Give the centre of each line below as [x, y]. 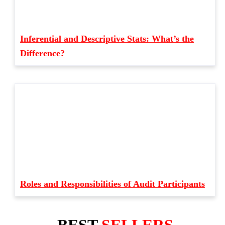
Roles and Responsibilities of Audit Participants [113, 184]
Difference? [42, 53]
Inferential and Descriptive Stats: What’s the [107, 38]
